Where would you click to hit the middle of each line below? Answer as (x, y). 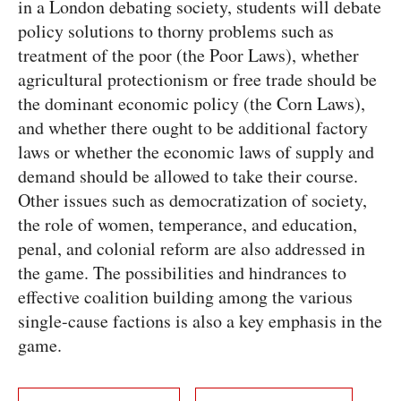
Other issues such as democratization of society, (192, 200)
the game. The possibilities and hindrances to (182, 272)
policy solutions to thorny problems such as (176, 30)
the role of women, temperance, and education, (188, 224)
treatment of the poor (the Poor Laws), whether (188, 55)
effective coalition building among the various (185, 296)
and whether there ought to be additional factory (193, 127)
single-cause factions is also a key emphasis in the (200, 320)
